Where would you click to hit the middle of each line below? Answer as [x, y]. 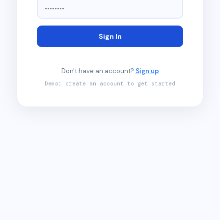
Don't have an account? [98, 71]
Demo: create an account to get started [110, 83]
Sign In [110, 36]
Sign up [147, 71]
